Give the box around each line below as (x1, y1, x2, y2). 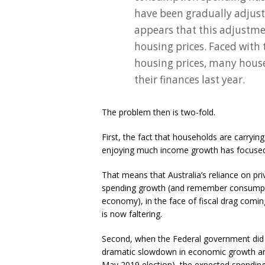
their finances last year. (134, 73, 245, 87)
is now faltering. (102, 208, 162, 220)
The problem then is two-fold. (102, 106, 215, 118)
